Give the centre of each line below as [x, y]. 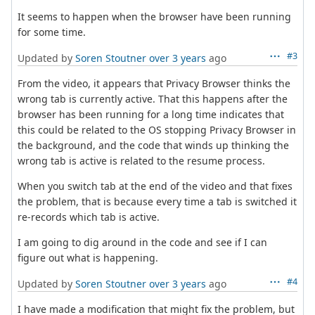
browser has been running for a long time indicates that [151, 114]
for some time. [52, 32]
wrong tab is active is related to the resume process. [141, 160]
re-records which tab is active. [89, 217]
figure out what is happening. [88, 257]
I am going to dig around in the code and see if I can [142, 242]
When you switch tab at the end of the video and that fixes [155, 186]
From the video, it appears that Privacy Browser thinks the [154, 83]
